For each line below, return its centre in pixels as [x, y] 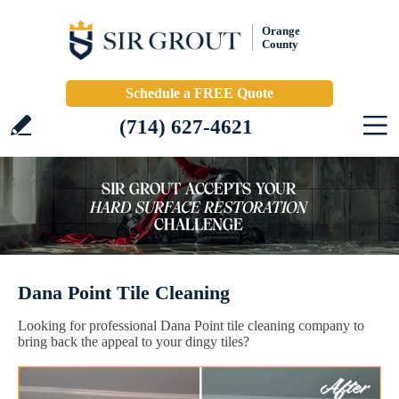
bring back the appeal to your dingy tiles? [134, 342]
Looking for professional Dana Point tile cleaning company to [191, 326]
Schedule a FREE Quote [199, 93]
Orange [281, 31]
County [280, 44]
